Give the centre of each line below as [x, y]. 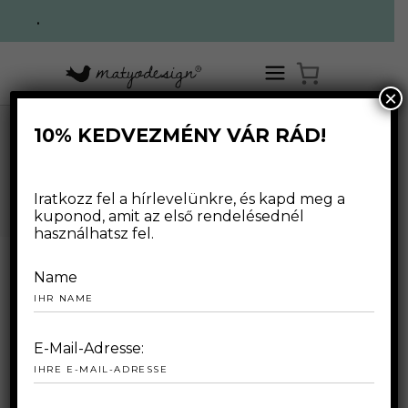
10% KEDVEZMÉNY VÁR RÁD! [180, 135]
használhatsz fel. [94, 234]
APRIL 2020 [141, 171]
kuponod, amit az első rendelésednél [169, 216]
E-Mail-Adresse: [89, 348]
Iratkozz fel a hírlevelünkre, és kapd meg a [190, 199]
